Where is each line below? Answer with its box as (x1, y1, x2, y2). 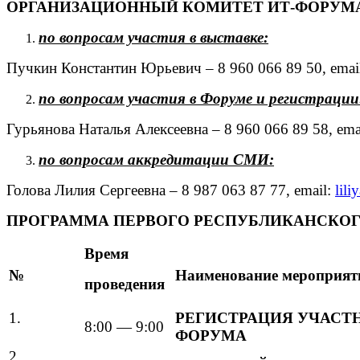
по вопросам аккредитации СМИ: (39, 150, 274, 168)
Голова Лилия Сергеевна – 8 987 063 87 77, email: (6, 181, 331, 198)
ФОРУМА (175, 326, 247, 344)
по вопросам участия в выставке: (39, 28, 268, 46)
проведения (84, 275, 165, 292)
